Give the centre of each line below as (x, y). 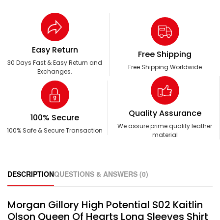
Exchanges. (55, 72)
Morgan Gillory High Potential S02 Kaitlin (105, 205)
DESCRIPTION (31, 174)
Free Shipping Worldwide (165, 67)
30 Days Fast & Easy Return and (55, 63)
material (165, 135)
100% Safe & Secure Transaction (55, 131)
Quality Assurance (165, 113)
